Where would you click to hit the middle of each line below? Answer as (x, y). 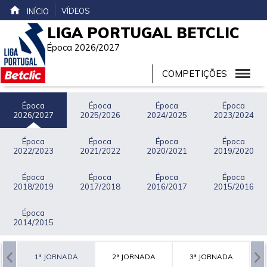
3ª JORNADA (211, 256)
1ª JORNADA (56, 256)
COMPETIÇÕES (194, 74)
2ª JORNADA (133, 256)
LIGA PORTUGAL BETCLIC (143, 32)
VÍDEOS (76, 11)
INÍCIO (38, 11)
